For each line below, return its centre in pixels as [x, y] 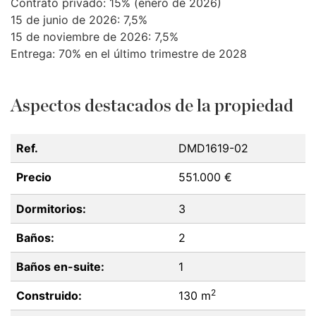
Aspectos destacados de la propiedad [152, 107]
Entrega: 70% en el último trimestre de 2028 [129, 54]
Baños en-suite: [60, 267]
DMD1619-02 [213, 148]
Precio [34, 177]
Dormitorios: [51, 209]
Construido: [49, 296]
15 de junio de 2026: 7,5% [79, 20]
